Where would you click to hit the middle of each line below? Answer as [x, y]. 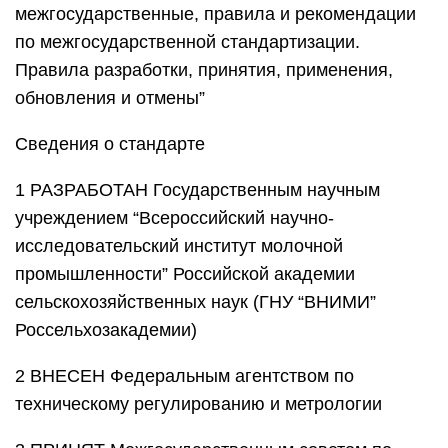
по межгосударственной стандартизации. [187, 42]
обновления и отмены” [110, 98]
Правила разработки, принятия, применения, [204, 70]
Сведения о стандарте [110, 144]
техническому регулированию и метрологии [198, 404]
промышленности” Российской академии [185, 274]
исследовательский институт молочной [179, 246]
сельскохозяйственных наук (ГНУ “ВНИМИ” [195, 302]
